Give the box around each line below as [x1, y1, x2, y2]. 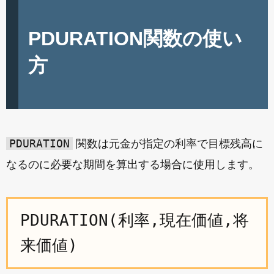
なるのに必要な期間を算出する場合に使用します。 [6, 158, 259, 171]
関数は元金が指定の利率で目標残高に [73, 138, 263, 150]
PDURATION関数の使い [28, 28, 242, 50]
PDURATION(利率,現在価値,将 [20, 211, 249, 229]
